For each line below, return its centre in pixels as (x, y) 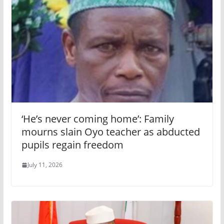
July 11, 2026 (45, 165)
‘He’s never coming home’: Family (97, 119)
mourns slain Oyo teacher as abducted (110, 132)
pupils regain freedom (72, 145)
